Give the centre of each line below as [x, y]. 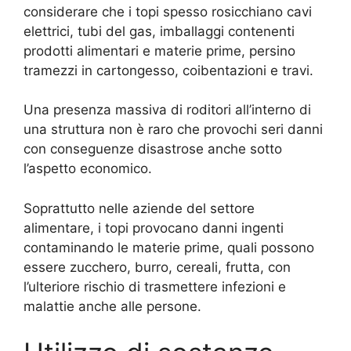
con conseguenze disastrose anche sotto [153, 149]
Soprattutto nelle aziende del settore [139, 208]
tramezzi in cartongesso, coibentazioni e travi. [168, 70]
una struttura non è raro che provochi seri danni [173, 130]
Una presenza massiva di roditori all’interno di [167, 110]
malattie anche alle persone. [112, 306]
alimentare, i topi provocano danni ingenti [154, 228]
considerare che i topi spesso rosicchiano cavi [168, 11]
